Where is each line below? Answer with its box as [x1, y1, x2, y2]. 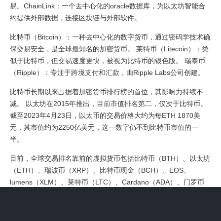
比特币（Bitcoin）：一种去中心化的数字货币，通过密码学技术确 [10, 33, 210, 41]
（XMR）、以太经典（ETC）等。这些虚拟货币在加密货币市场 [10, 190, 205, 198]
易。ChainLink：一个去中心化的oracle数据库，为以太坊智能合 [10, 2, 205, 10]
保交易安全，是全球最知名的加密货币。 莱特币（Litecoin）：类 [10, 45, 209, 53]
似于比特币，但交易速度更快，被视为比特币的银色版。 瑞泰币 [10, 57, 205, 65]
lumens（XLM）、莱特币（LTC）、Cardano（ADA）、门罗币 [10, 178, 204, 186]
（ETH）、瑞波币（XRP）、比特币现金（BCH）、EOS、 [10, 166, 190, 174]
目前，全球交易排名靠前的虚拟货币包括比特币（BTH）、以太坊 [10, 154, 210, 162]
